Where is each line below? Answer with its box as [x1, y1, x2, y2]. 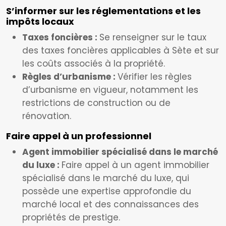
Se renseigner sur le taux [99, 31, 206, 43]
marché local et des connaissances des [22, 198, 199, 210]
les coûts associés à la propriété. [22, 58, 165, 70]
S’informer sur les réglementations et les [6, 5, 201, 17]
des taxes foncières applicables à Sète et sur [22, 44, 219, 56]
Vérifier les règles [118, 71, 192, 83]
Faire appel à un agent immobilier [62, 159, 209, 171]
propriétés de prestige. [22, 211, 120, 223]
